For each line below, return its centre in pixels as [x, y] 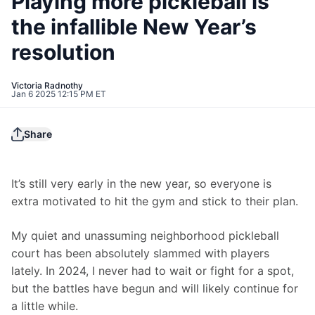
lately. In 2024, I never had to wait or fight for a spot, [154, 271]
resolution [63, 52]
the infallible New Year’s [134, 27]
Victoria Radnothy [47, 86]
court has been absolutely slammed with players [142, 253]
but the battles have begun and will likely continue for [156, 289]
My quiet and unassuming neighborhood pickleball [147, 236]
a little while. [45, 306]
